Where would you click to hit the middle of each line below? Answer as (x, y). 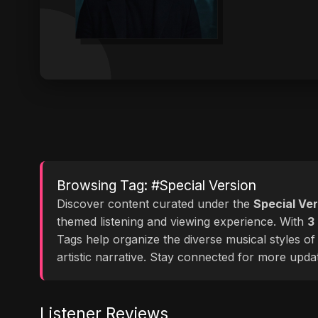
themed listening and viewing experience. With (182, 221)
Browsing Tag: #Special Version (157, 185)
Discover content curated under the (155, 204)
